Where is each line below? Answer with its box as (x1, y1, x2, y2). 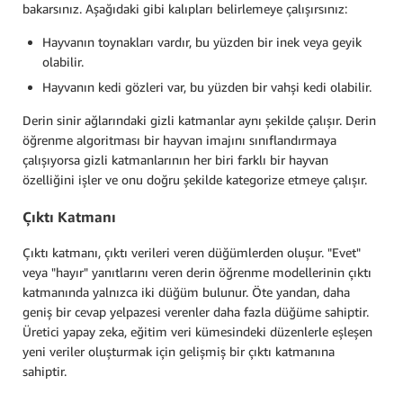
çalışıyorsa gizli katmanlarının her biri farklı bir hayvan (22, 152, 328, 168)
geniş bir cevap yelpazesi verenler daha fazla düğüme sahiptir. (22, 304, 369, 319)
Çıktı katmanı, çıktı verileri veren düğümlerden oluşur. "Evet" (22, 245, 361, 260)
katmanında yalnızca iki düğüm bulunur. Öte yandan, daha (22, 284, 350, 300)
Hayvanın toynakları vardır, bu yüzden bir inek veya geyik (42, 34, 362, 50)
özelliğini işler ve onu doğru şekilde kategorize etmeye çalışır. (22, 172, 367, 188)
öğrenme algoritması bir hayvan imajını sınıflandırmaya (22, 132, 336, 148)
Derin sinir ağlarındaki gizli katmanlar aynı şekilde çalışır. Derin (22, 112, 376, 129)
